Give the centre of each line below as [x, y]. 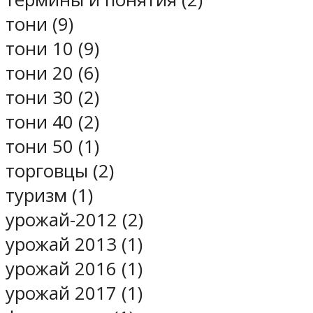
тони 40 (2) [52, 122]
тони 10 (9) [52, 49]
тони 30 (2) [52, 98]
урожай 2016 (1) [74, 269]
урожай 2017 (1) [74, 293]
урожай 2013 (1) [74, 245]
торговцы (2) [60, 171]
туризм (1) [49, 196]
